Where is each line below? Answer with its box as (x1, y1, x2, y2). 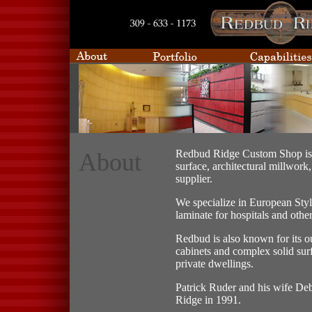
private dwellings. (175, 258, 253, 270)
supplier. (175, 173, 212, 185)
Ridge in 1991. (175, 294, 241, 306)
